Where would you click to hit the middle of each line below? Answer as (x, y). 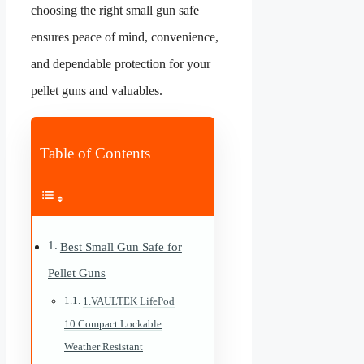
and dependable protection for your (121, 63)
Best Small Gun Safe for (121, 247)
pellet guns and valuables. (97, 90)
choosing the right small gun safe (115, 10)
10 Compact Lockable (113, 323)
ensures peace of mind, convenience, (125, 37)
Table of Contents (95, 154)
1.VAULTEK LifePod (128, 301)
